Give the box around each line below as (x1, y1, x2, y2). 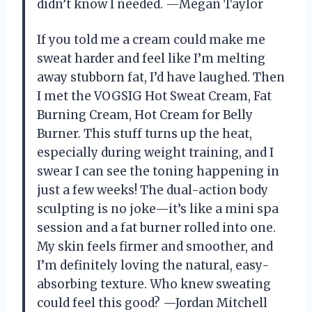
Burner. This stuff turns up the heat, (37, 125, 252, 141)
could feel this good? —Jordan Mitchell (37, 295, 267, 311)
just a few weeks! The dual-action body (37, 182, 268, 198)
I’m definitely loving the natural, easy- (37, 257, 270, 273)
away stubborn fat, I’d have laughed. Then (37, 69, 285, 85)
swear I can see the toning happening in (37, 163, 279, 179)
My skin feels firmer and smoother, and (37, 238, 273, 254)
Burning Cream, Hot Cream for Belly (37, 107, 253, 123)
